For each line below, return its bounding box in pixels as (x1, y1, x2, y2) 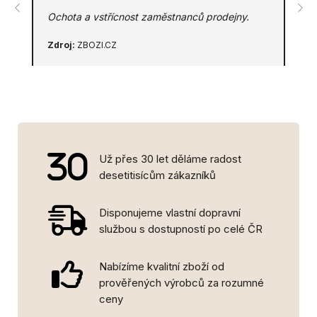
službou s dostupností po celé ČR (99, 222, 263, 236)
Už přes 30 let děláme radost (99, 152, 241, 166)
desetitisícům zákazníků (99, 168, 216, 182)
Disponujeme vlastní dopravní (99, 206, 241, 219)
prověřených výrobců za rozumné (99, 276, 264, 289)
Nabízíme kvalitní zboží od (99, 260, 224, 273)
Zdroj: (47, 40, 75, 50)
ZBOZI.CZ (75, 40, 117, 50)
